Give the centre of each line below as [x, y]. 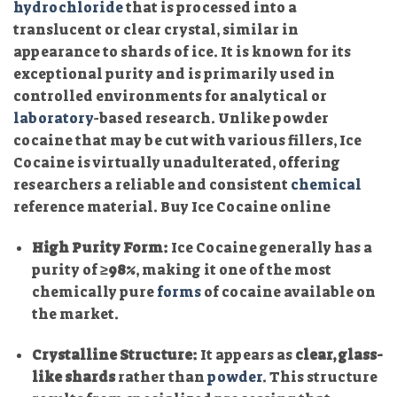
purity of [66, 269]
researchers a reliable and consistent [152, 185]
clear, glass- [339, 354]
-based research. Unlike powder [211, 119]
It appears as [246, 354]
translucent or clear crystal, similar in [156, 30]
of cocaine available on [288, 292]
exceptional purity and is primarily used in [174, 74]
